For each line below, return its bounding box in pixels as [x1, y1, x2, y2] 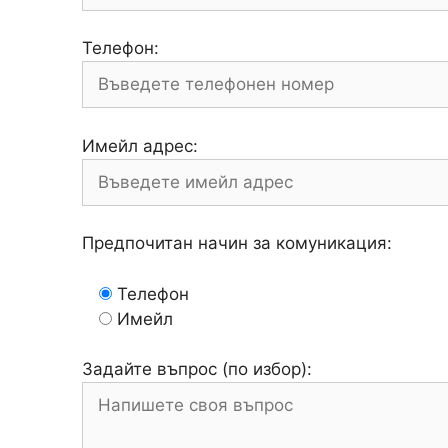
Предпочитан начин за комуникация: [82, 233, 392, 254]
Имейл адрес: [82, 135, 198, 156]
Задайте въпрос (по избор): [82, 359, 312, 380]
